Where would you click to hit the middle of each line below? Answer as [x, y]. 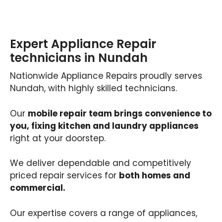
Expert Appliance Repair [83, 44]
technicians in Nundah [79, 58]
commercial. [38, 188]
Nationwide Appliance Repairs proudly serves [106, 76]
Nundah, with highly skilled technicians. [93, 88]
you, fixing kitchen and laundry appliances [104, 126]
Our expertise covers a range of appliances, [104, 213]
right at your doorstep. [58, 138]
